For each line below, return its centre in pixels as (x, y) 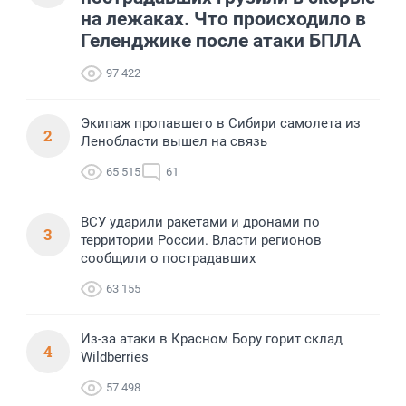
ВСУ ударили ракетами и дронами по (200, 222)
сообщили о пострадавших (168, 259)
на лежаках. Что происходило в (223, 19)
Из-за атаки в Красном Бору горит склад (212, 339)
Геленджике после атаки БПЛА (221, 41)
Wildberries (115, 358)
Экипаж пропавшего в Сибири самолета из (221, 124)
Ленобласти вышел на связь (174, 142)
